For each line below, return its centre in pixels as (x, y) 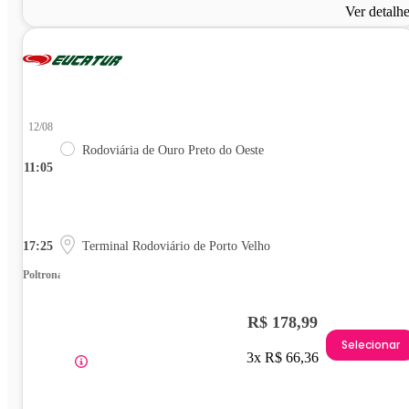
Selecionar (371, 345)
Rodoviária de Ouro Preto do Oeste (173, 150)
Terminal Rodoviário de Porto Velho (176, 246)
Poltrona (43, 274)
